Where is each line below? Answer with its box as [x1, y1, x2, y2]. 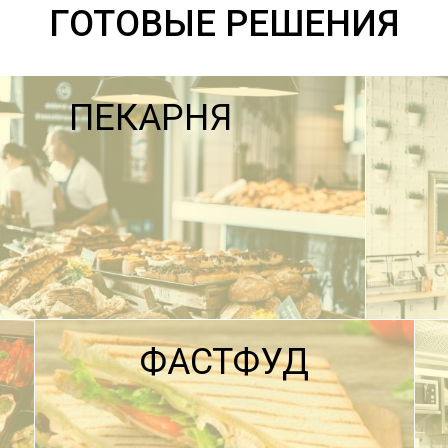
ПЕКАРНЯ [69, 97, 232, 140]
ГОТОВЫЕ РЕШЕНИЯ [48, 3, 400, 46]
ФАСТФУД [139, 341, 309, 384]
